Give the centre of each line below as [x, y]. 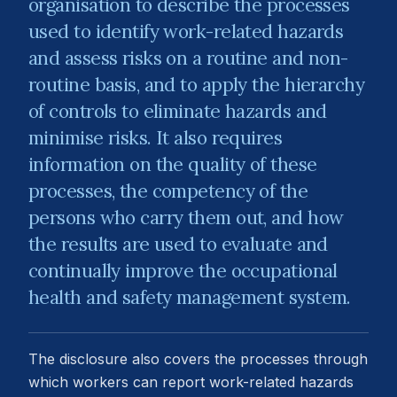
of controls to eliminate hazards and [178, 111]
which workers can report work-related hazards [191, 382]
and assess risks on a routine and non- [188, 58]
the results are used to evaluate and [178, 244]
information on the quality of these [173, 164]
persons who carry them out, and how [186, 218]
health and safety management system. [190, 297]
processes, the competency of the [168, 191]
